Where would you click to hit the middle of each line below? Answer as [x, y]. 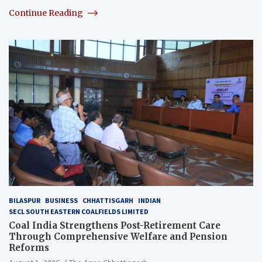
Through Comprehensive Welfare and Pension [118, 237]
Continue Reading [47, 13]
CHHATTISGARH [108, 201]
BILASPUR [25, 201]
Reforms [29, 248]
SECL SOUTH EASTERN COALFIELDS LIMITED [79, 212]
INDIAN [149, 201]
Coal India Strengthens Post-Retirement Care [115, 226]
